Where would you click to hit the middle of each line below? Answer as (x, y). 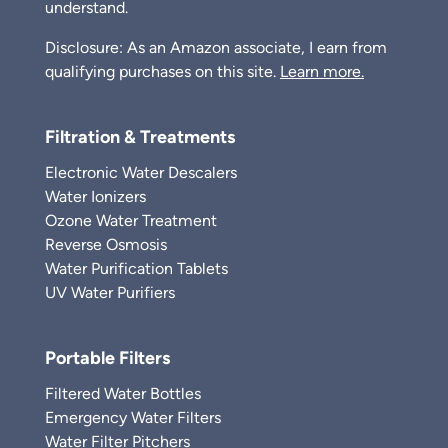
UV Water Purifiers (110, 292)
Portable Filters (107, 358)
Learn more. (322, 71)
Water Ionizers (95, 196)
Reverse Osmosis (106, 244)
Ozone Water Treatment (131, 220)
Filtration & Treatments (140, 137)
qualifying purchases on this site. (162, 71)
